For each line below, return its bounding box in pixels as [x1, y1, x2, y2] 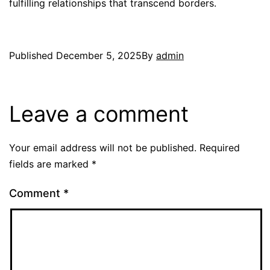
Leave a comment [9, 101, 189, 128]
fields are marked [9, 158, 92, 171]
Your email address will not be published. [9, 142, 196, 154]
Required [199, 142, 240, 154]
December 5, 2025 [56, 49, 142, 62]
